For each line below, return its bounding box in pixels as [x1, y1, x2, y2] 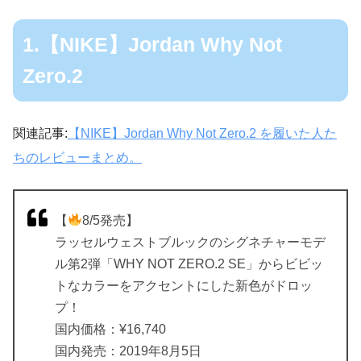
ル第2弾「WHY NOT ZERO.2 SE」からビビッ [55, 256, 323, 271]
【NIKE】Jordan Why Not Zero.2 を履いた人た [68, 126, 337, 140]
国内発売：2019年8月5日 [55, 343, 201, 358]
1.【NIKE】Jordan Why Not [23, 33, 283, 56]
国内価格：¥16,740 [55, 322, 166, 336]
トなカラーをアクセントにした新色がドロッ [55, 278, 313, 293]
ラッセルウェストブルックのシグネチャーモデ [55, 234, 326, 249]
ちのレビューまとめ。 [13, 150, 142, 164]
